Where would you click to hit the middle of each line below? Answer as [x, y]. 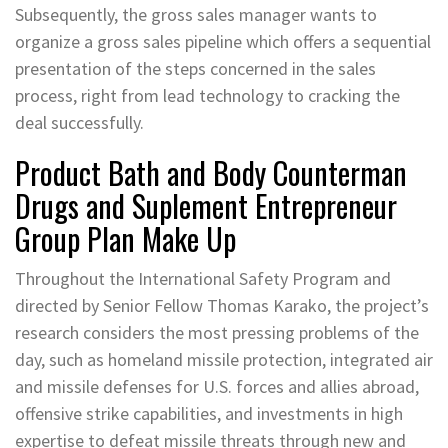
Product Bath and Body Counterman [211, 172]
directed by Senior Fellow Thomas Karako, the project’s [222, 305]
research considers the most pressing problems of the [217, 332]
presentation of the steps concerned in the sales [195, 68]
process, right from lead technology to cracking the [207, 95]
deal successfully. [79, 122]
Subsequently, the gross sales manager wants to [196, 14]
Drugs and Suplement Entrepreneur [206, 205]
